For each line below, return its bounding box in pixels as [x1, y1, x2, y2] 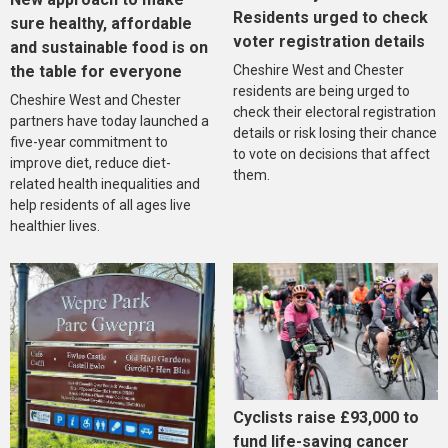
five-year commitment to [10, 134, 168, 151]
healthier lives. [10, 218, 100, 235]
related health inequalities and [10, 176, 200, 193]
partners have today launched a [10, 113, 209, 130]
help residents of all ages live [10, 197, 191, 214]
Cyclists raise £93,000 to [232, 408, 419, 428]
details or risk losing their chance [232, 125, 437, 142]
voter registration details [232, 32, 425, 52]
